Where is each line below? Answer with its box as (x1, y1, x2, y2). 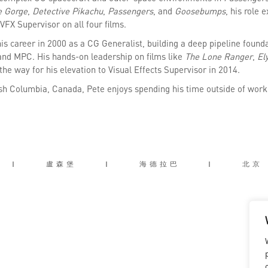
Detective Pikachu (32, 5, 103, 17)
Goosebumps (174, 5, 226, 17)
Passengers (107, 5, 153, 17)
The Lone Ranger (184, 50, 252, 62)
